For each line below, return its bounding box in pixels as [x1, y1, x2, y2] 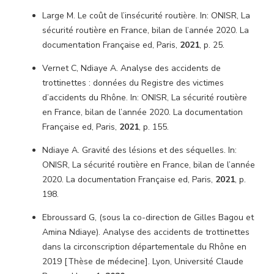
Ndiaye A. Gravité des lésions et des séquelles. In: [42, 144, 237, 156]
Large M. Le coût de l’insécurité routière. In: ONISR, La [42, 10, 250, 21]
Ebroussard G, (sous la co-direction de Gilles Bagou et [42, 212, 254, 223]
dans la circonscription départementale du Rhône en [42, 241, 246, 253]
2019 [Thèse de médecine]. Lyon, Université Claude [42, 256, 243, 267]
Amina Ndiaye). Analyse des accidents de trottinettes [42, 226, 250, 238]
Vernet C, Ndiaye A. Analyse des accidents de [42, 62, 221, 74]
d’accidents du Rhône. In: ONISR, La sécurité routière [42, 92, 247, 103]
